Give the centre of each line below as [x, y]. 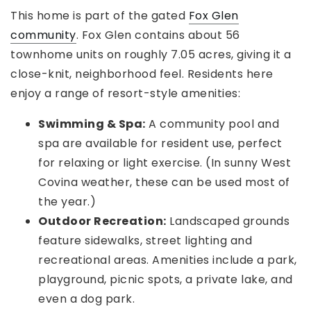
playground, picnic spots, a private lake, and [166, 280]
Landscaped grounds [228, 221]
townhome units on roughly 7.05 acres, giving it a [151, 55]
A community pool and [212, 124]
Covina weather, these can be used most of [164, 183]
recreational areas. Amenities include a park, [168, 260]
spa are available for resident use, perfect [160, 144]
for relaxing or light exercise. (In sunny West [165, 163]
